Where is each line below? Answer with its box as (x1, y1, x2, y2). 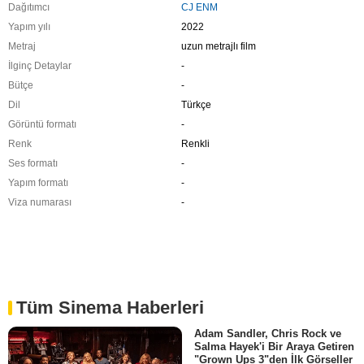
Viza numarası (8, 196, 71, 208)
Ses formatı (8, 157, 58, 169)
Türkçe (180, 98, 211, 110)
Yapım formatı (8, 176, 68, 188)
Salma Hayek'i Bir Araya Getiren (194, 340, 354, 353)
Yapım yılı (8, 20, 50, 32)
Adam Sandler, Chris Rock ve (194, 327, 341, 340)
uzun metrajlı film (180, 40, 256, 52)
